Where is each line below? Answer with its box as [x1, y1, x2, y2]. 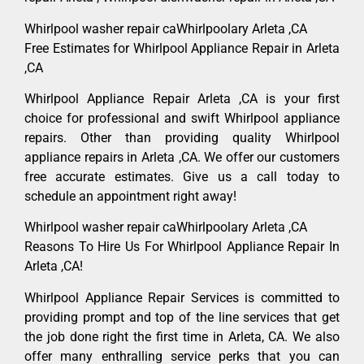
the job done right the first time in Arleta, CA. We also [24, 328, 340, 344]
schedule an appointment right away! [24, 188, 236, 205]
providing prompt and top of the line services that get [24, 309, 340, 325]
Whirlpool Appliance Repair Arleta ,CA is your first [24, 91, 340, 107]
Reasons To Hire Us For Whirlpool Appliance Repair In [24, 239, 340, 255]
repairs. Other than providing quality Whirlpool [24, 130, 340, 146]
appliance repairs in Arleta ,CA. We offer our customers [24, 149, 340, 166]
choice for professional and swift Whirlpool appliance [24, 110, 340, 127]
